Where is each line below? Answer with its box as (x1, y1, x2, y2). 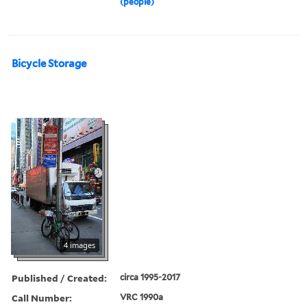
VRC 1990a (120, 291, 164, 302)
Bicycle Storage (12, 57, 86, 70)
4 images (64, 239, 95, 250)
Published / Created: (12, 271, 107, 284)
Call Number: (12, 291, 72, 304)
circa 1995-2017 (120, 271, 181, 282)
